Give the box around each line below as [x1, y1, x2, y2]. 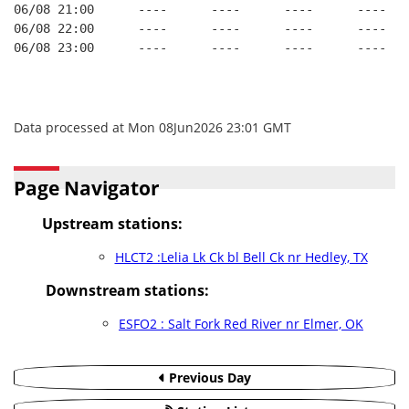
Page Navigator [14, 175, 160, 201]
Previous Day [164, 369, 251, 386]
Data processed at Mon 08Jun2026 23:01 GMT [14, 119, 291, 136]
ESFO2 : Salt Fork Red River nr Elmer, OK [119, 315, 363, 332]
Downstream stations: [46, 280, 209, 300]
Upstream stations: [41, 214, 183, 234]
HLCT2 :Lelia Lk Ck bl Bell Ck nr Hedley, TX [114, 248, 368, 266]
